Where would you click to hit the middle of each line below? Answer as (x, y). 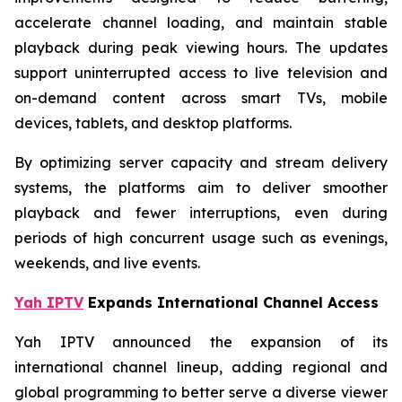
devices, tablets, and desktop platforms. (153, 123)
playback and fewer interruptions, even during (201, 213)
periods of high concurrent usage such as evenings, (201, 238)
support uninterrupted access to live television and (201, 73)
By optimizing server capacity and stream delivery (201, 162)
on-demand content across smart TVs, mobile (201, 98)
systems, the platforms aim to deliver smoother (201, 188)
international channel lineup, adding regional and (201, 367)
